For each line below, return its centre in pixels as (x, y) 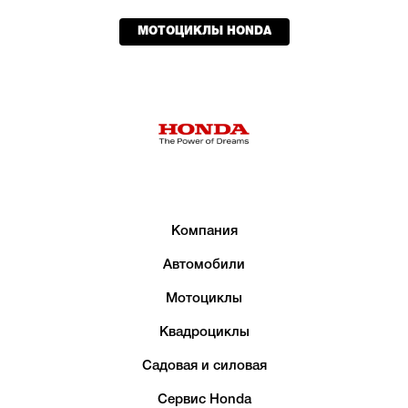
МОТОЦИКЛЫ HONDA (204, 31)
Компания (204, 231)
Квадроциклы (204, 332)
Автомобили (204, 265)
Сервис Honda (204, 399)
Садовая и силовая (204, 366)
